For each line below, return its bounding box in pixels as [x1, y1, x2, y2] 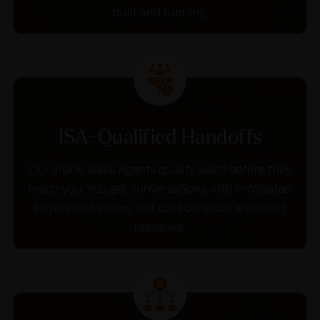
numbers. [134, 220, 186, 234]
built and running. [112, 5, 208, 19]
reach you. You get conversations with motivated [29, 181, 291, 196]
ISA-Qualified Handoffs [58, 124, 262, 149]
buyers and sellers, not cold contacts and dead [34, 201, 286, 215]
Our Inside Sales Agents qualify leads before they [29, 162, 291, 176]
